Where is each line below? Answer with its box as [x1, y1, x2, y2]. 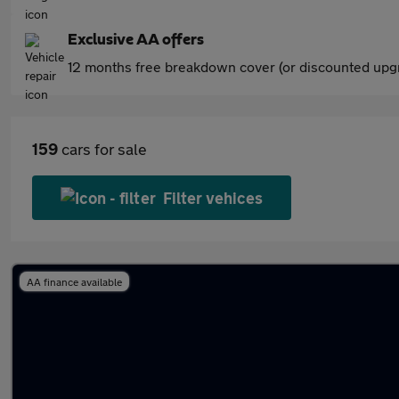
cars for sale [58, 139, 147, 159]
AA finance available [27, 275, 122, 288]
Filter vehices [162, 188, 264, 208]
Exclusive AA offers [68, 32, 204, 48]
